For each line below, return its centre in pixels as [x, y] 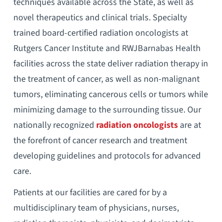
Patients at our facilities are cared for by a [90, 192]
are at [189, 125]
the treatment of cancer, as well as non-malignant [106, 79]
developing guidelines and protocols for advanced [107, 156]
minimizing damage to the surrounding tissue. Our [107, 110]
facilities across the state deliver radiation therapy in [111, 63]
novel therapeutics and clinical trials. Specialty [100, 17]
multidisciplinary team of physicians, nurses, [96, 208]
